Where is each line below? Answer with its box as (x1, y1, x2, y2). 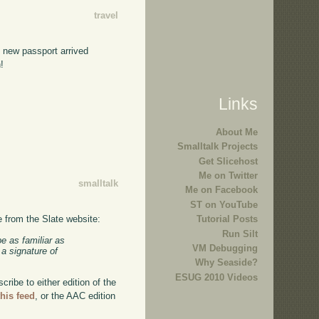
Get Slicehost (199, 155, 258, 167)
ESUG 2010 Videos (175, 271, 258, 283)
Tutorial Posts (197, 214, 258, 225)
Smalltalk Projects (177, 141, 258, 152)
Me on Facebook (185, 184, 258, 196)
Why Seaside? (195, 257, 258, 268)
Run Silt (222, 228, 258, 239)
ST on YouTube (190, 199, 258, 210)
